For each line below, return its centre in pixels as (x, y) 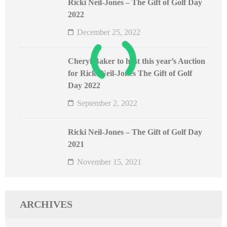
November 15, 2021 (109, 162)
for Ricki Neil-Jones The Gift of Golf (130, 73)
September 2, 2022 (107, 103)
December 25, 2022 (109, 32)
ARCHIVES (46, 204)
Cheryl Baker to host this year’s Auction (137, 61)
